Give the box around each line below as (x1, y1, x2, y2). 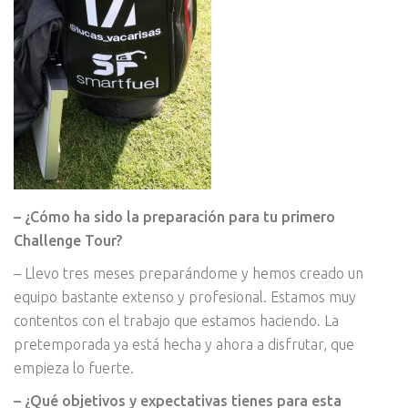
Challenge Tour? (14, 232, 122, 250)
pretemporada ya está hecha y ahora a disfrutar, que (14, 336, 354, 353)
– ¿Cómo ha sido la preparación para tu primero (14, 209, 335, 226)
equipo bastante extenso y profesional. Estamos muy (14, 289, 356, 306)
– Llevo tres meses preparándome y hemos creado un (14, 265, 363, 282)
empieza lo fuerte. (14, 360, 134, 377)
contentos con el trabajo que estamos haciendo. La (14, 312, 339, 330)
